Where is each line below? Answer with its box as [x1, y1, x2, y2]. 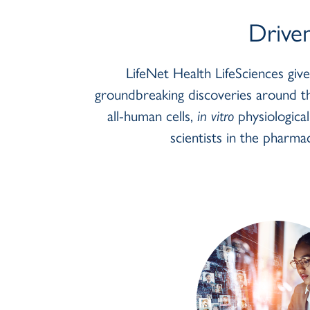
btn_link [162, 164, 203, 183]
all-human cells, [107, 104, 198, 126]
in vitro [197, 104, 235, 126]
